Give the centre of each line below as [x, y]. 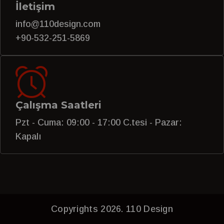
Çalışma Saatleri [58, 105]
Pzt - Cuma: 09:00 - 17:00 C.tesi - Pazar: [99, 122]
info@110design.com [58, 24]
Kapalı [28, 136]
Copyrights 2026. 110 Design [112, 209]
